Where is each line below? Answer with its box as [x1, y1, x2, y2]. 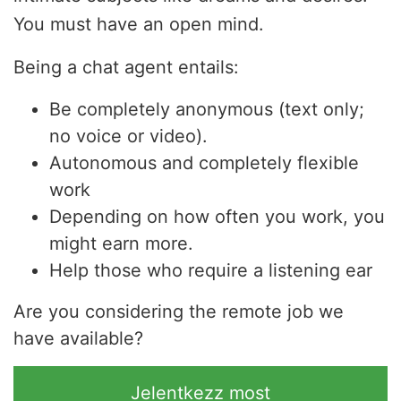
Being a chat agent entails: [13, 56, 239, 79]
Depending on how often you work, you [49, 206, 385, 228]
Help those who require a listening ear [49, 260, 372, 282]
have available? [13, 328, 143, 350]
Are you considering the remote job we [13, 301, 344, 323]
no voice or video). [49, 125, 208, 148]
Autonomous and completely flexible [49, 152, 359, 175]
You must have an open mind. [13, 13, 264, 36]
